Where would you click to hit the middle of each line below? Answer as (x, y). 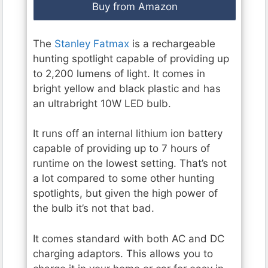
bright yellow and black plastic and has (127, 88)
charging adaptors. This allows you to (123, 253)
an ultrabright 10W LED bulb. (102, 103)
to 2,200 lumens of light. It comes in (119, 73)
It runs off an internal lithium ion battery (128, 134)
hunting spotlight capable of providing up (131, 58)
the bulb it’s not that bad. (94, 208)
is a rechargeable (172, 43)
